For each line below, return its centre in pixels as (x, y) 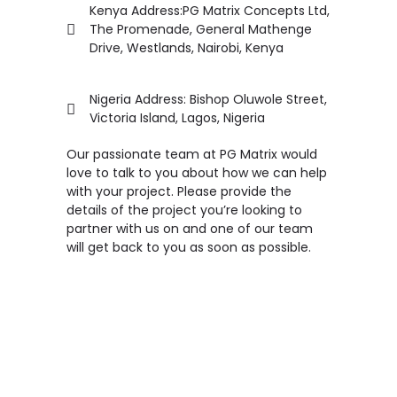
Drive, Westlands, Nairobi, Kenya (187, 48)
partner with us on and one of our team (190, 229)
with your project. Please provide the (179, 191)
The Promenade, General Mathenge (201, 29)
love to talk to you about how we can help (197, 173)
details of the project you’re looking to (184, 210)
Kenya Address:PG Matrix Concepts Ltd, (210, 11)
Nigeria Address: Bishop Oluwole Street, (209, 99)
